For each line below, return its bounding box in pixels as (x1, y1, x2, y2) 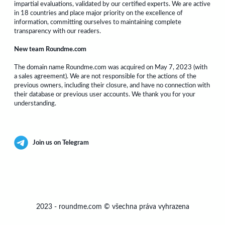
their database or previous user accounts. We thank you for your (14, 91, 195, 97)
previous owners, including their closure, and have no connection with (14, 82, 210, 88)
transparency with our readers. (14, 28, 101, 34)
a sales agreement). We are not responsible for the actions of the (14, 73, 196, 79)
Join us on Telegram (33, 139, 89, 146)
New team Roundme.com (14, 46, 86, 52)
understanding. (14, 100, 56, 106)
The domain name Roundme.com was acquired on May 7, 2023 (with (14, 64, 207, 70)
